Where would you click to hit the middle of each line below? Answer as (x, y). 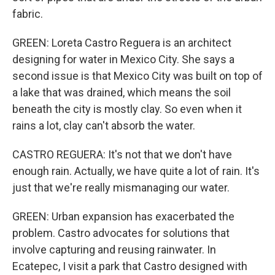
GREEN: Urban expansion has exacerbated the (123, 216)
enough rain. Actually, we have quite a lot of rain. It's (136, 171)
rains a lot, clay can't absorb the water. (104, 126)
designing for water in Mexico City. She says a (123, 59)
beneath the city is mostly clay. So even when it (127, 109)
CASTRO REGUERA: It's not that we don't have (122, 154)
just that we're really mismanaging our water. (121, 188)
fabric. (28, 14)
